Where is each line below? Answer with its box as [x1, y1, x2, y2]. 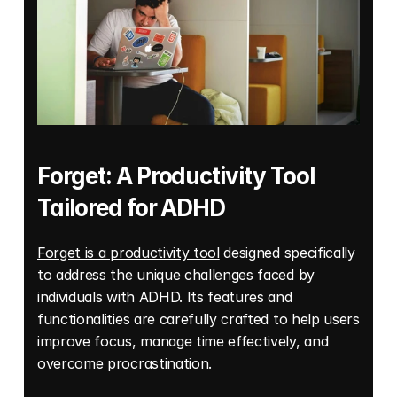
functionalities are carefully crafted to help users [37, 310, 360, 329]
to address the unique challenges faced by [37, 266, 315, 284]
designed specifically [219, 244, 355, 262]
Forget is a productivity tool [37, 244, 220, 262]
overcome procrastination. [37, 354, 216, 373]
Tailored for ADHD [37, 194, 230, 222]
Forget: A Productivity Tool [37, 162, 315, 191]
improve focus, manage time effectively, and [37, 332, 329, 351]
